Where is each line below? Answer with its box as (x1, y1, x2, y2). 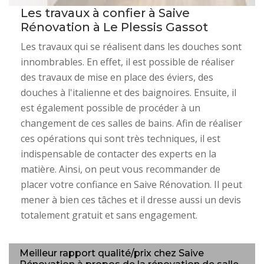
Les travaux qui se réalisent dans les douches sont (21, 40, 242, 54)
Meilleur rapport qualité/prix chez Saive (19, 247, 204, 259)
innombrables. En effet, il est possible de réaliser (21, 55, 235, 69)
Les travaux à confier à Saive (21, 6, 190, 21)
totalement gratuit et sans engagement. (21, 209, 197, 222)
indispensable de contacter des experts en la (21, 147, 216, 161)
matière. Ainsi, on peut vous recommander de (21, 163, 220, 176)
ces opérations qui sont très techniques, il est (21, 132, 220, 146)
